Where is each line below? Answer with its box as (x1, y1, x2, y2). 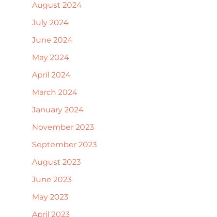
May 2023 (32, 192, 68, 201)
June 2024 (32, 35, 73, 45)
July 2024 (32, 17, 69, 27)
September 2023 (32, 139, 97, 149)
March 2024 (32, 87, 77, 97)
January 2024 (32, 105, 84, 114)
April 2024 (32, 70, 71, 79)
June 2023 (32, 174, 72, 184)
